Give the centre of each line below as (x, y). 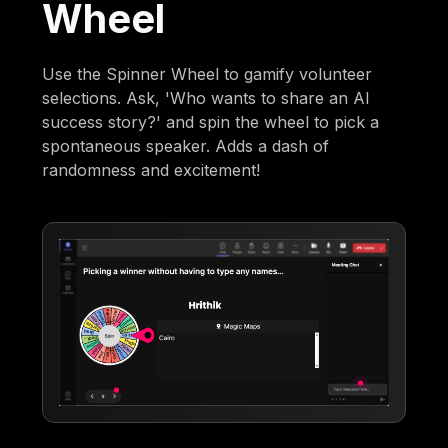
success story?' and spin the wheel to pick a (211, 121)
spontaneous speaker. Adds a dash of (186, 145)
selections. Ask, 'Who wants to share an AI (206, 97)
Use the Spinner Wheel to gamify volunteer (207, 73)
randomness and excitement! (151, 169)
